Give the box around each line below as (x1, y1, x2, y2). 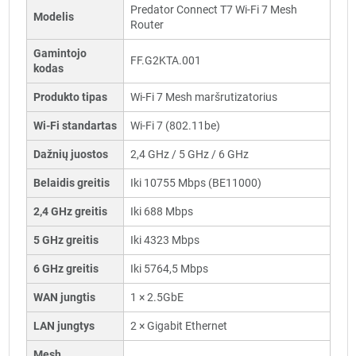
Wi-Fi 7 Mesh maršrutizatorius (130, 90, 277, 103)
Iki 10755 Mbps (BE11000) (130, 176, 261, 189)
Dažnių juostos (33, 147, 108, 161)
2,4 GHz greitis (33, 204, 107, 218)
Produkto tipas (33, 90, 107, 103)
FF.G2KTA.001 (130, 53, 201, 67)
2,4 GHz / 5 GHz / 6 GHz (130, 147, 249, 161)
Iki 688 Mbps (130, 204, 193, 218)
